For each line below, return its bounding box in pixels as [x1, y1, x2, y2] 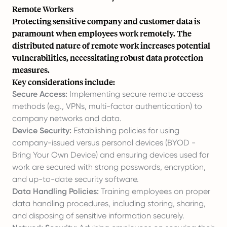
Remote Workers [12, 4, 73, 14]
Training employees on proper [99, 186, 210, 196]
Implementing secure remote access [67, 89, 203, 99]
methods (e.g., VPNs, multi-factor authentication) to [12, 101, 202, 111]
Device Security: [12, 126, 71, 135]
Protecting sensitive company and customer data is [12, 16, 200, 26]
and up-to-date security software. [12, 174, 139, 184]
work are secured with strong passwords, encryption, [12, 162, 206, 172]
